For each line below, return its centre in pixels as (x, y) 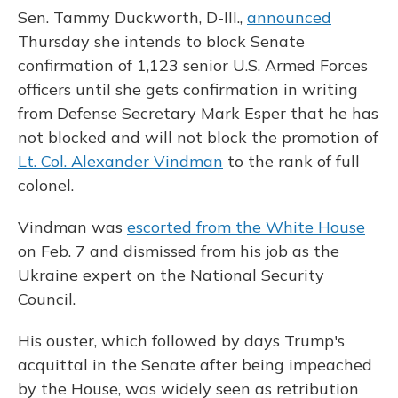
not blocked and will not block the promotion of (198, 138)
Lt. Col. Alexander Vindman (120, 162)
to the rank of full (291, 162)
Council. (47, 299)
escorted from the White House (246, 227)
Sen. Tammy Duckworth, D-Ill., (132, 18)
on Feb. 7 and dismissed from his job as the (179, 251)
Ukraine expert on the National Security (171, 275)
